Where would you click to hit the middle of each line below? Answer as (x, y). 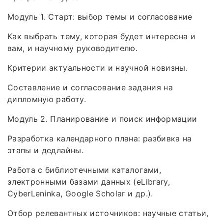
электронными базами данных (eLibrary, (89, 181)
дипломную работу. (47, 99)
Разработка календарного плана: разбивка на (100, 138)
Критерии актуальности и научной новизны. (97, 68)
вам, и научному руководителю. (73, 48)
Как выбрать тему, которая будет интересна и (102, 36)
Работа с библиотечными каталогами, (84, 170)
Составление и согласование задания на (90, 87)
